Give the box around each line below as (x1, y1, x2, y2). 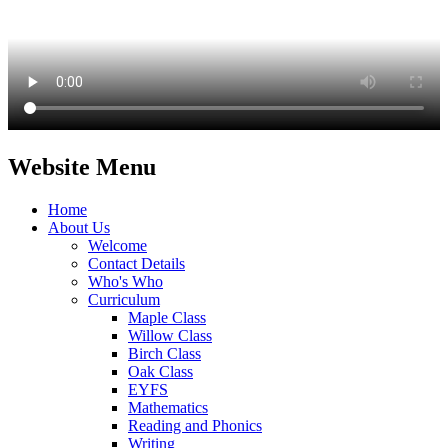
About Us (48, 218, 110, 236)
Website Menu (8, 153, 156, 180)
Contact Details (88, 254, 185, 272)
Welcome (88, 236, 147, 254)
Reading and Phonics (128, 416, 262, 434)
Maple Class (128, 308, 206, 326)
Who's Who (88, 272, 163, 290)
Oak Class (128, 362, 193, 380)
